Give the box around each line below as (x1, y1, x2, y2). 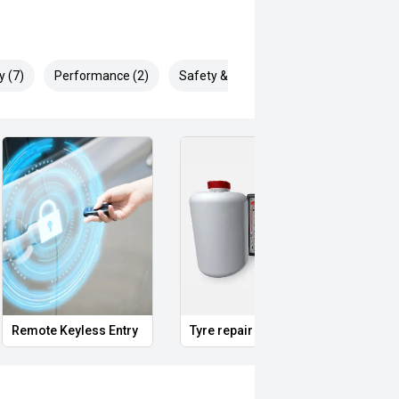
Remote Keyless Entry (11, 323, 138, 338)
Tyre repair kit (189, 323, 269, 338)
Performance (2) (54, 69, 149, 83)
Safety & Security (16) (179, 69, 303, 83)
